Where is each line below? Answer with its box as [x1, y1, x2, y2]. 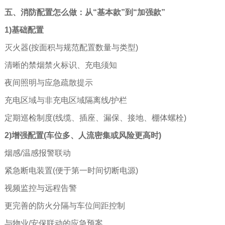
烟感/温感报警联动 [4, 148, 71, 157]
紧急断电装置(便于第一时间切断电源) [4, 166, 138, 175]
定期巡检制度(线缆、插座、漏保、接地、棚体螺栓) [4, 113, 186, 122]
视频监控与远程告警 [4, 183, 77, 192]
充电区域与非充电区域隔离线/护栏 [4, 95, 127, 104]
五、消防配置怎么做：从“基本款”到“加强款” [4, 8, 165, 17]
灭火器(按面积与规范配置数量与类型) [4, 43, 138, 52]
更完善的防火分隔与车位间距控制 [4, 201, 125, 210]
